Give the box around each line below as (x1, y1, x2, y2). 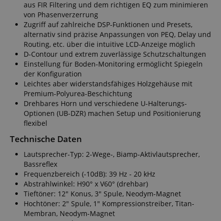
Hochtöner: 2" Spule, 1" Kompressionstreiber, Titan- (24, 198, 194, 208)
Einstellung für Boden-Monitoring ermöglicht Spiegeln (24, 59, 203, 69)
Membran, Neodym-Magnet (24, 208, 115, 218)
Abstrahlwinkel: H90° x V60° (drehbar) (24, 179, 148, 188)
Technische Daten (10, 133, 82, 145)
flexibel (24, 118, 47, 128)
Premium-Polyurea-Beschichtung (24, 88, 132, 98)
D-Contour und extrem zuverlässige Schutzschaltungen (24, 49, 206, 59)
